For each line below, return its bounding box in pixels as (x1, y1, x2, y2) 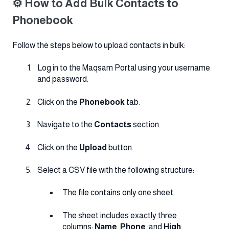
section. (131, 120, 161, 129)
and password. (37, 75, 88, 84)
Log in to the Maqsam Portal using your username (37, 63, 210, 73)
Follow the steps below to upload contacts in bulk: (12, 41, 186, 50)
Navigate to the (37, 120, 94, 129)
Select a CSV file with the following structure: (37, 165, 194, 174)
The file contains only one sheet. (62, 188, 175, 197)
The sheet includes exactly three (62, 211, 177, 220)
